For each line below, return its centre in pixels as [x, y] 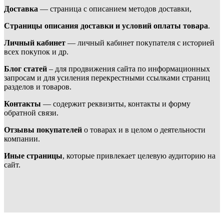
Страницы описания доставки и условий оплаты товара [106, 26]
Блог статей [25, 69]
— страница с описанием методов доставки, [115, 9]
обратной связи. [31, 113]
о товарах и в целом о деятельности [144, 130]
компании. [22, 139]
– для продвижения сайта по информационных [128, 69]
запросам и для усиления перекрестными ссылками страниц [107, 78]
